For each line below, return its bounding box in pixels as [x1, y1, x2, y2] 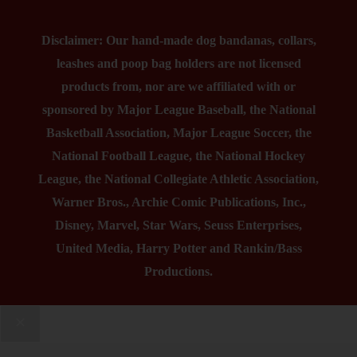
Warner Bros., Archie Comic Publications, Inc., [51, 194, 306, 209]
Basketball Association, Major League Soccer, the [45, 125, 312, 139]
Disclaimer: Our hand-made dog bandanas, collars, [41, 33, 316, 47]
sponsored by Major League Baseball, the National [41, 102, 316, 116]
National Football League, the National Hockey [52, 148, 305, 163]
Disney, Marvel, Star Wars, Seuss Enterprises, [55, 218, 302, 232]
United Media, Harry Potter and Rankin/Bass [55, 241, 302, 255]
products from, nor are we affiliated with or [61, 79, 296, 93]
